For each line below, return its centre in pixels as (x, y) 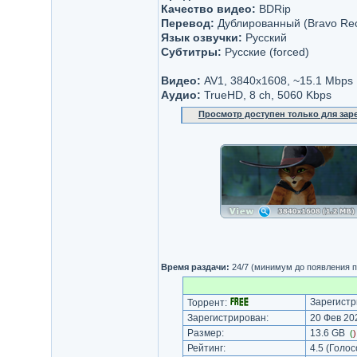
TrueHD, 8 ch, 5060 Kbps (266, 95)
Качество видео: (208, 9)
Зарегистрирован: (228, 318)
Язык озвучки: (201, 37)
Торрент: (207, 303)
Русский (264, 37)
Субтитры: (191, 52)
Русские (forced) (265, 52)
